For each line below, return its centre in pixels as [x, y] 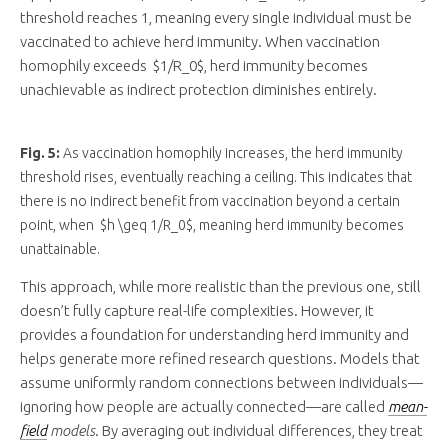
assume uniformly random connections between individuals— [221, 383]
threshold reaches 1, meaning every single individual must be [216, 18]
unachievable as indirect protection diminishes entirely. [198, 90]
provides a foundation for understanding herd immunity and [214, 335]
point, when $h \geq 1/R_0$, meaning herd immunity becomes [212, 225]
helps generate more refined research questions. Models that [220, 359]
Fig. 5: [40, 153]
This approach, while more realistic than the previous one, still [220, 287]
